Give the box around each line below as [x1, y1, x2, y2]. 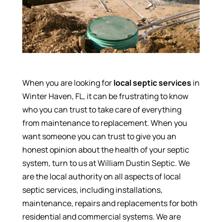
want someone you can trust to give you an [22, 131, 176, 142]
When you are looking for [22, 77, 113, 89]
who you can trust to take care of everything [22, 104, 181, 115]
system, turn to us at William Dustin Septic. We [22, 158, 190, 169]
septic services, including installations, [22, 184, 163, 196]
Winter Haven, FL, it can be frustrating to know [22, 91, 188, 102]
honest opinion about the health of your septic [22, 144, 189, 156]
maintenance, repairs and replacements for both [22, 198, 198, 209]
